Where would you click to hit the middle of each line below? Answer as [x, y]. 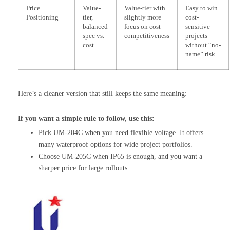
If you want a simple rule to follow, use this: [86, 118]
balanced [95, 26]
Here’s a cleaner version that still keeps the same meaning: [102, 93]
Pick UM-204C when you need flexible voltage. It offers [121, 132]
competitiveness [147, 36]
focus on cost [142, 26]
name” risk [200, 54]
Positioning [42, 17]
